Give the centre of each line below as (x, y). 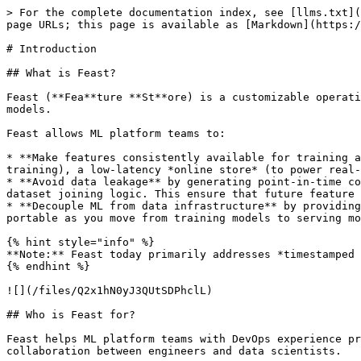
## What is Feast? (61, 73)
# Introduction (52, 49)
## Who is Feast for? (71, 315)
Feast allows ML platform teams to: (116, 133)
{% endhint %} (48, 266)
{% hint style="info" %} (81, 242)
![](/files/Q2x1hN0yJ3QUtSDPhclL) (110, 290)
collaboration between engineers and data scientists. (174, 351)
